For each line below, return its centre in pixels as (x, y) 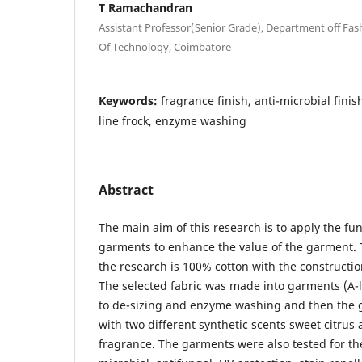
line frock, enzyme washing (173, 120)
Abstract (126, 189)
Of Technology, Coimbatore (165, 46)
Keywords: (130, 100)
